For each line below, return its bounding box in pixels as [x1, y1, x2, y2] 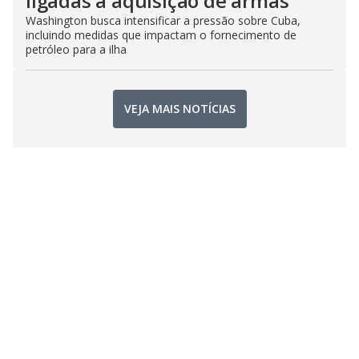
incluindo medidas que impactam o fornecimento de [26, 26, 296, 42]
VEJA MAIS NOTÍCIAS [123, 101, 236, 117]
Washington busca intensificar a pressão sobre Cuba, [26, 12, 301, 28]
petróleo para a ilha [26, 41, 127, 57]
